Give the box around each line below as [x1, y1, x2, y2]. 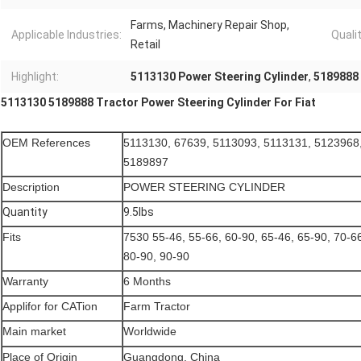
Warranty [2, 275, 48, 288]
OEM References [2, 136, 90, 150]
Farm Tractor [123, 300, 190, 313]
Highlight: [11, 70, 59, 84]
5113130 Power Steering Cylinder [131, 70, 309, 84]
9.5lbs [123, 205, 154, 219]
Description [2, 180, 60, 194]
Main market [2, 325, 66, 338]
